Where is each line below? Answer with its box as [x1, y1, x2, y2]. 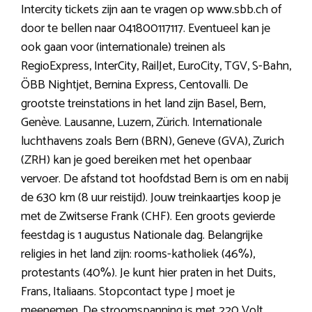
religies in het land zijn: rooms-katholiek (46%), [21, 244, 255, 265]
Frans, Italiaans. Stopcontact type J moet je [21, 281, 235, 303]
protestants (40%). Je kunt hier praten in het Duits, [21, 263, 275, 284]
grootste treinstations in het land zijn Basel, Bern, [21, 93, 265, 115]
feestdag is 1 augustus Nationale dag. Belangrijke [21, 225, 263, 247]
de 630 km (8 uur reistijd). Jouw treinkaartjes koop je [21, 187, 281, 209]
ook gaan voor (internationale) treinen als [21, 37, 226, 58]
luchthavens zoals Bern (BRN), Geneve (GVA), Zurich [21, 131, 284, 153]
